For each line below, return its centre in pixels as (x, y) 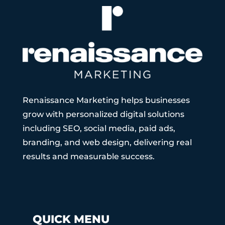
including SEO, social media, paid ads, (99, 128)
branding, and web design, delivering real (107, 142)
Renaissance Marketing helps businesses (106, 100)
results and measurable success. (88, 156)
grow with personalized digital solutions (103, 114)
